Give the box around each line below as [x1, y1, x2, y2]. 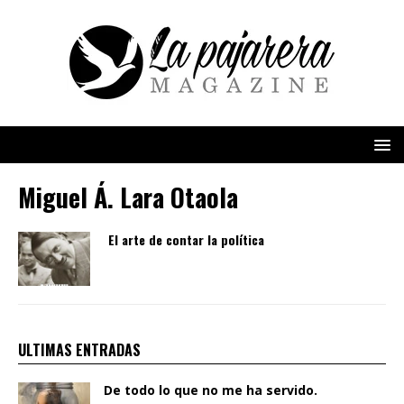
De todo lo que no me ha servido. [104, 381, 317, 399]
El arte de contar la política [108, 230, 264, 249]
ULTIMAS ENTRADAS [18, 339, 141, 362]
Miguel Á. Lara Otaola [18, 179, 238, 216]
